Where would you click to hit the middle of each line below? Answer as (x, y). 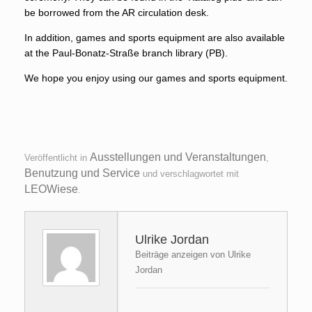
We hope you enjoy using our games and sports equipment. (156, 78)
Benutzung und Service (82, 173)
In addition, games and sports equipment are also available (155, 37)
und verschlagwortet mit (189, 174)
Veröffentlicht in (57, 158)
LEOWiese (51, 189)
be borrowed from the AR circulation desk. (117, 12)
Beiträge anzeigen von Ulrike (193, 255)
